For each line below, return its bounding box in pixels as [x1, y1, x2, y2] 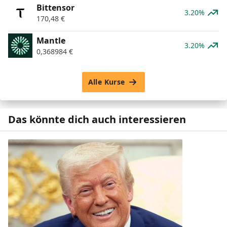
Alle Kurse [88, 77, 125, 87]
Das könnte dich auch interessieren [8, 112, 186, 126]
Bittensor [36, 2, 74, 13]
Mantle [36, 34, 65, 46]
